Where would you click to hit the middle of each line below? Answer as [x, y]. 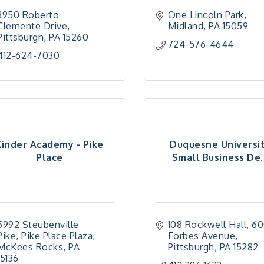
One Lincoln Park [206, 15]
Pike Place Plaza [57, 236]
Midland [186, 26]
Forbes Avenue [202, 236]
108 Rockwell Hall [207, 225]
